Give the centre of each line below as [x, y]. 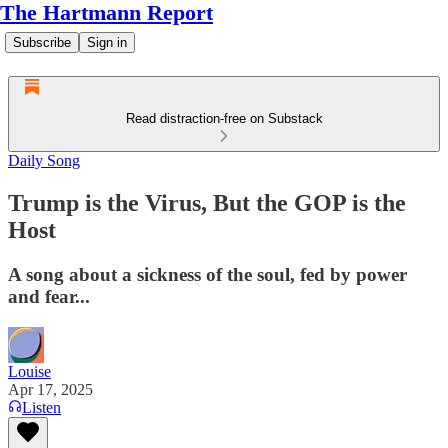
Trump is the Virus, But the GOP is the [207, 202]
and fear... [49, 296]
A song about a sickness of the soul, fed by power [207, 274]
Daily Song [44, 160]
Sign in [107, 42]
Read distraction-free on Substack [224, 118]
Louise [29, 371]
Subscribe [42, 42]
